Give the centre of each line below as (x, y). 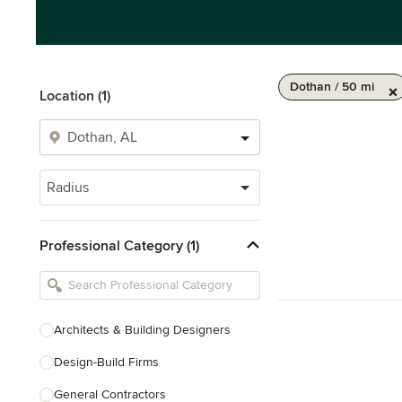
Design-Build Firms (106, 362)
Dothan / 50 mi (332, 87)
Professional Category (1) (119, 245)
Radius (68, 188)
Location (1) (75, 96)
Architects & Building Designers (142, 330)
